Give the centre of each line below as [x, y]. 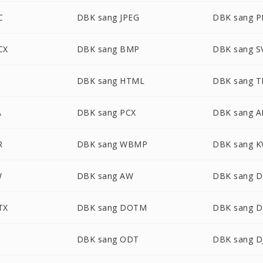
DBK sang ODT [108, 239]
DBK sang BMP [108, 49]
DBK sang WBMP [112, 144]
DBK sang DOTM [112, 208]
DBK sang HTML [111, 81]
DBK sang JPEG [108, 17]
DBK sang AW [105, 176]
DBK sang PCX [106, 112]
